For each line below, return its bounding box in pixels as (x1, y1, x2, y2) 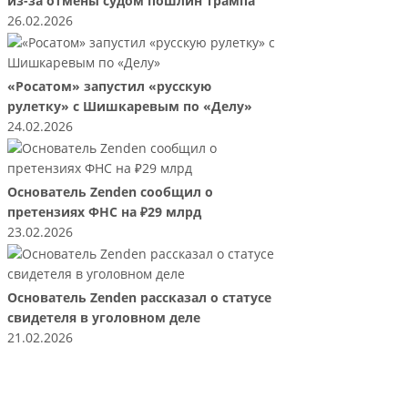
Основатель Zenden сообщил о (6, 184, 213, 201)
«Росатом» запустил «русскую (6, 78, 211, 96)
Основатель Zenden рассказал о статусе (6, 290, 271, 307)
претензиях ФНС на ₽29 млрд (6, 204, 201, 221)
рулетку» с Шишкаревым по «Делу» (6, 98, 252, 116)
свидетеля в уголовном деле (6, 310, 200, 327)
